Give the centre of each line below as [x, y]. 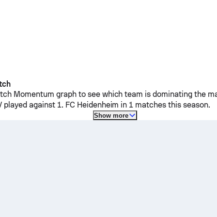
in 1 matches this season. [164, 105]
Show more [111, 115]
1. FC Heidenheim [88, 105]
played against [30, 105]
